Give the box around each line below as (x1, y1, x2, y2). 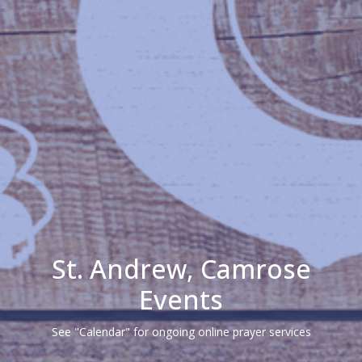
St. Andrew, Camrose (51, 251, 311, 287)
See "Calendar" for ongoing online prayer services (51, 324, 311, 340)
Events (139, 282, 223, 318)
